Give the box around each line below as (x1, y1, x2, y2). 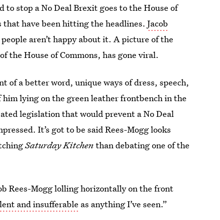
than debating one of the (94, 139, 190, 151)
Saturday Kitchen (25, 139, 94, 151)
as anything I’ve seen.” (79, 198, 167, 210)
